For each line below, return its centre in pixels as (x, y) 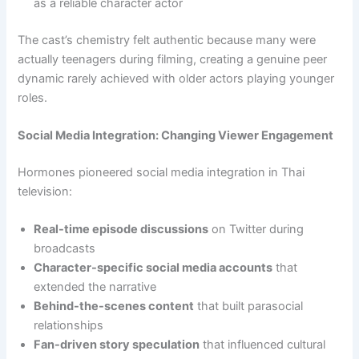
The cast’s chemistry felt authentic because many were (167, 40)
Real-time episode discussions (121, 230)
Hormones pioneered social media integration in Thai (161, 172)
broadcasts (65, 249)
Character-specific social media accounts (153, 268)
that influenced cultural (263, 345)
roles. (33, 97)
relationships (69, 326)
